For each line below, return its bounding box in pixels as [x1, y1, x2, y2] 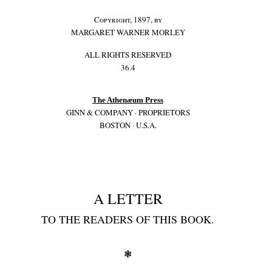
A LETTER [93, 189, 163, 208]
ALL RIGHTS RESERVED [84, 49, 172, 60]
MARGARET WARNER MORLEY [70, 27, 185, 38]
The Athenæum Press [92, 95, 164, 104]
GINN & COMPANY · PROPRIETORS [66, 107, 190, 118]
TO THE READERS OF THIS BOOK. [41, 212, 215, 226]
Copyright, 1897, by [93, 14, 162, 25]
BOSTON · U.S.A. [99, 120, 157, 131]
